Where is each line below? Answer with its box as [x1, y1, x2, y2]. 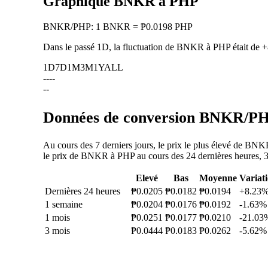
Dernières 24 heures [45, 186, 120, 197]
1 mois [45, 212, 70, 223]
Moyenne [199, 173, 237, 184]
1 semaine [45, 199, 83, 210]
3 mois [45, 226, 70, 236]
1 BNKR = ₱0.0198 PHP [96, 22, 193, 32]
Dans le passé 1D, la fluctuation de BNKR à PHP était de [43, 42, 262, 52]
